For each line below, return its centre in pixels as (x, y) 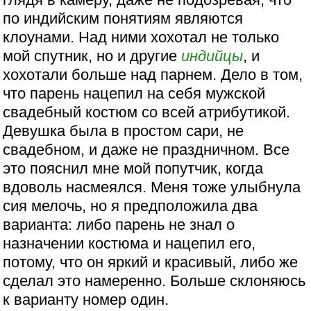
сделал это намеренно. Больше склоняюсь (154, 281)
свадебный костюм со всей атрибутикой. (147, 112)
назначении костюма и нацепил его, (129, 244)
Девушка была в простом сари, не (124, 131)
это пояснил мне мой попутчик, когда (133, 169)
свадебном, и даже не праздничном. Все (146, 150)
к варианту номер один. (86, 300)
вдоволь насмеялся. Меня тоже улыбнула (152, 187)
